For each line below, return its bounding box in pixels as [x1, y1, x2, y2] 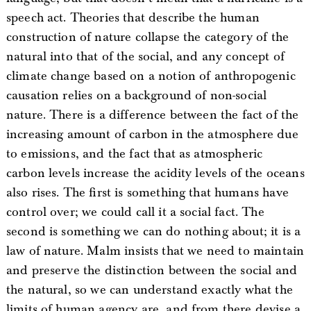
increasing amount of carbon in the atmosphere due [6, 126, 299, 142]
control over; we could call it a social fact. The [6, 203, 264, 220]
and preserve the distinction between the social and [6, 262, 298, 278]
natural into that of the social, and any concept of [6, 48, 285, 65]
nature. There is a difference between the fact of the [6, 106, 299, 123]
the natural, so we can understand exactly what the [6, 281, 293, 298]
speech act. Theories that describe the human [6, 9, 260, 26]
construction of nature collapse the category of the [6, 28, 289, 45]
